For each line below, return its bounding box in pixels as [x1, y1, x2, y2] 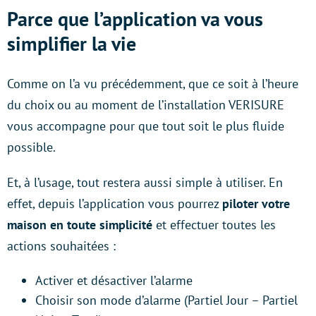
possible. [7, 138, 56, 155]
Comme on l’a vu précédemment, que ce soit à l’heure [7, 75, 298, 92]
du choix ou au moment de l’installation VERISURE [7, 96, 284, 113]
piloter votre [222, 195, 290, 212]
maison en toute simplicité [7, 216, 152, 233]
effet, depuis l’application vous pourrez [7, 195, 222, 212]
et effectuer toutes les [152, 216, 276, 233]
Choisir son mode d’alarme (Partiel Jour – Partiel [35, 291, 298, 308]
